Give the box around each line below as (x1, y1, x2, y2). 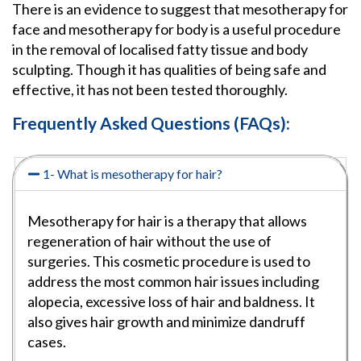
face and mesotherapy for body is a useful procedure (12, 20, 341, 39)
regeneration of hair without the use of (27, 232, 272, 251)
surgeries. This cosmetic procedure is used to (27, 252, 310, 271)
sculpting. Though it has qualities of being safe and (12, 60, 326, 79)
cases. (27, 333, 68, 351)
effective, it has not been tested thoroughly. (12, 81, 288, 99)
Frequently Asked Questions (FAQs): (12, 113, 290, 134)
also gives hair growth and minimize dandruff (27, 313, 305, 331)
